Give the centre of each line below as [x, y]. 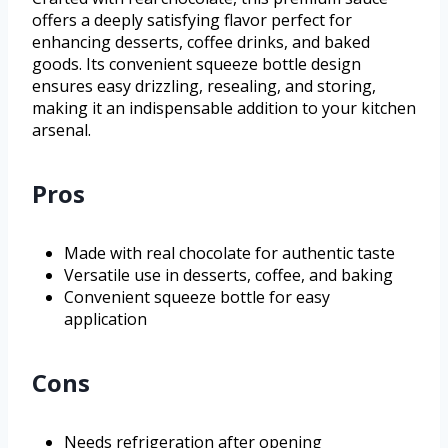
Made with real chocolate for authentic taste [229, 253]
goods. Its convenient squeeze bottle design [196, 64]
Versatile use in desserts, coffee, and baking [228, 275]
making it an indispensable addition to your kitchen [224, 108]
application [105, 319]
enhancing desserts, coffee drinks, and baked [201, 42]
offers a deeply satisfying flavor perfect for [192, 20]
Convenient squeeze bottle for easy [197, 297]
